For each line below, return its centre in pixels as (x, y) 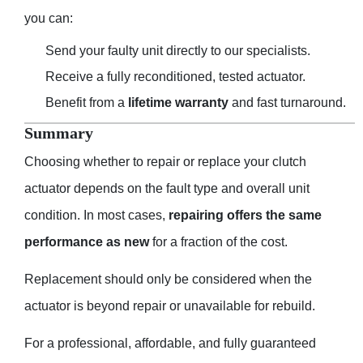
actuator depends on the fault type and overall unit (167, 188)
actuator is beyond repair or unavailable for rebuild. (170, 305)
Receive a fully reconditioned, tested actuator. (175, 77)
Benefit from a (87, 103)
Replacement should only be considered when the (168, 279)
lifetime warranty (178, 103)
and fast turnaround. (287, 103)
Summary (59, 134)
